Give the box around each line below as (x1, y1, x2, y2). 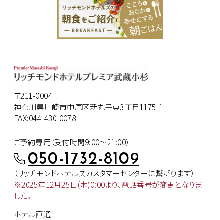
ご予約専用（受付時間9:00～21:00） (14, 136, 130, 147)
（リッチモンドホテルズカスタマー (14, 167, 120, 179)
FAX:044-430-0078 (14, 112, 76, 124)
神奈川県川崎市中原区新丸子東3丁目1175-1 (14, 101, 163, 112)
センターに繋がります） (120, 167, 194, 179)
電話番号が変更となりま (121, 179, 202, 190)
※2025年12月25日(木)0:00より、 (14, 179, 122, 190)
